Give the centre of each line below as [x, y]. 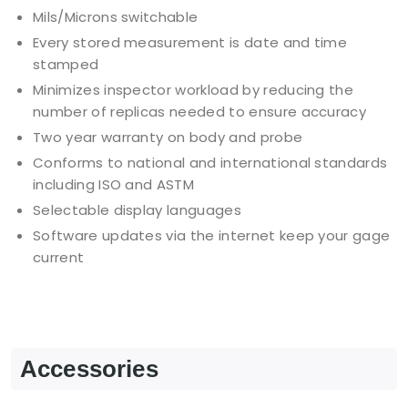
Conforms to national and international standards [210, 163]
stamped [66, 65]
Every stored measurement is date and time [190, 43]
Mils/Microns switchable [116, 17]
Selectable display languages [137, 210]
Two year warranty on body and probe [168, 138]
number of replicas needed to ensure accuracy [200, 112]
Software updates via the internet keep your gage [212, 236]
